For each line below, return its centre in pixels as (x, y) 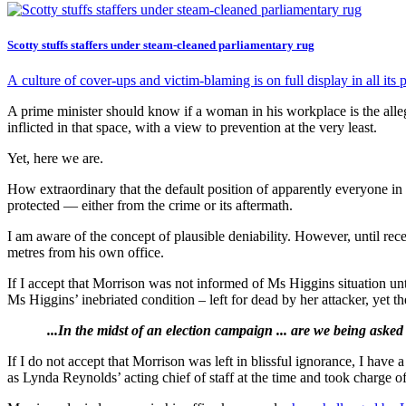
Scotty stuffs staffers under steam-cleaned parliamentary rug (161, 45)
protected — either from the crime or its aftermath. (150, 206)
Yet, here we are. (55, 159)
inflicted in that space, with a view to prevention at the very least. (192, 128)
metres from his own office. (86, 253)
